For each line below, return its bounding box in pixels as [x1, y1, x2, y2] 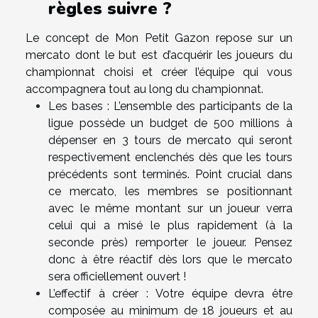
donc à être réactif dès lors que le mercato [48, 252, 292, 266]
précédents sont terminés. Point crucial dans [48, 167, 292, 181]
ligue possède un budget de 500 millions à [48, 116, 292, 130]
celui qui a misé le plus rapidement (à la [48, 218, 292, 232]
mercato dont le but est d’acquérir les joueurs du [26, 48, 292, 62]
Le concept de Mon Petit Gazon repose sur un [26, 31, 292, 45]
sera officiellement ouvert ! [48, 269, 186, 283]
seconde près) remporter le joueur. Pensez [48, 235, 292, 249]
